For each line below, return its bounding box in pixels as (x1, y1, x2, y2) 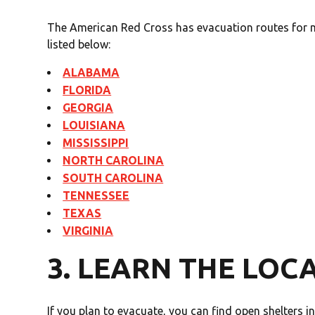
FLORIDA (63, 84, 112, 97)
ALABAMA (63, 66, 120, 79)
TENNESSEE (63, 189, 130, 202)
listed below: (47, 38, 111, 51)
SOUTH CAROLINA (63, 172, 164, 185)
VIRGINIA (63, 224, 114, 238)
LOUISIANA (63, 119, 126, 132)
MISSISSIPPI (63, 136, 129, 150)
